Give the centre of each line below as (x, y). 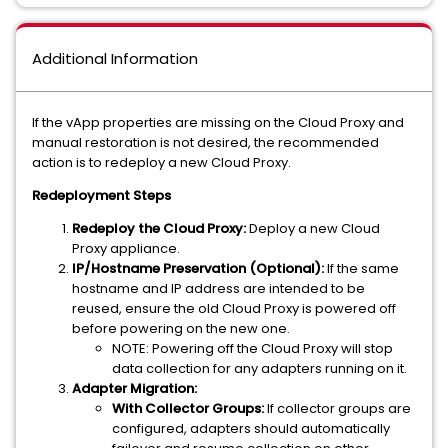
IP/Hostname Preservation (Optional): (199, 268)
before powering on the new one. (181, 328)
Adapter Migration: (134, 388)
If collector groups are (339, 408)
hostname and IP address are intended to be (218, 288)
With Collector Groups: (189, 408)
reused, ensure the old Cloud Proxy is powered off (234, 308)
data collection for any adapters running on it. (259, 368)
